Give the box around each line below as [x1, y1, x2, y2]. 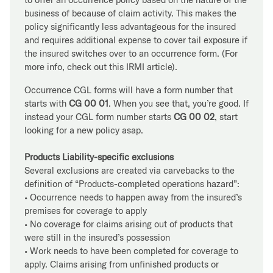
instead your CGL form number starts [24, 110, 174, 122]
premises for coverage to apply [24, 204, 147, 216]
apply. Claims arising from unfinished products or [24, 258, 219, 270]
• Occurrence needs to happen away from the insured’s [24, 191, 242, 203]
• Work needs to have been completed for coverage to [24, 244, 238, 257]
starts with [24, 97, 69, 109]
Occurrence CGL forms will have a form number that [24, 83, 233, 96]
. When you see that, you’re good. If [108, 97, 249, 109]
